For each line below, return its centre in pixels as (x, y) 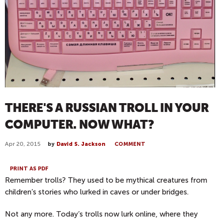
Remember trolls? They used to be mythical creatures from (106, 180)
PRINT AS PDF (29, 169)
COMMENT (130, 144)
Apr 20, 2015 (23, 144)
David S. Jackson (81, 144)
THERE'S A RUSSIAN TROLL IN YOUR (107, 108)
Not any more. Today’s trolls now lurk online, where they (101, 214)
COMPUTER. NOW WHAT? (80, 124)
